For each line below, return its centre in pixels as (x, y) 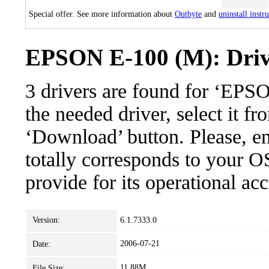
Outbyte (188, 14)
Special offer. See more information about (102, 14)
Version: (46, 220)
